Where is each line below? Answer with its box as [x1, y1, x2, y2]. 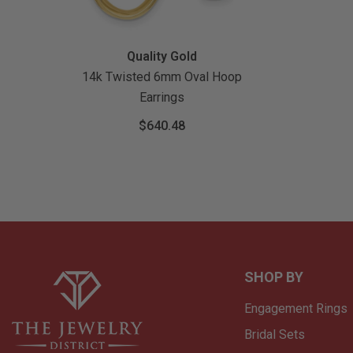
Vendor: [62, 48, 108, 64]
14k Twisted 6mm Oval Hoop [82, 69, 242, 85]
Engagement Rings [243, 301, 347, 317]
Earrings [139, 90, 184, 106]
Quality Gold [127, 49, 197, 65]
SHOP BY [243, 269, 303, 286]
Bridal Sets [243, 327, 305, 343]
